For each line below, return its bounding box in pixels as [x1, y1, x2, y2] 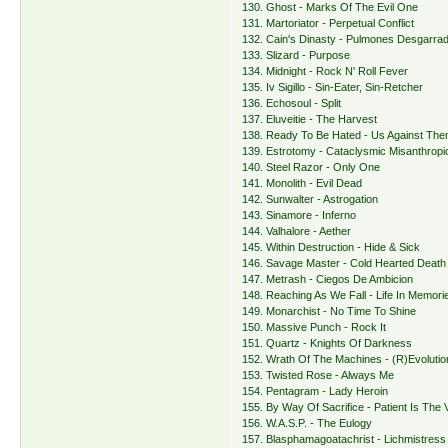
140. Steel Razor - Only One [242, 161, 381, 174]
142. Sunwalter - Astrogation [242, 193, 379, 206]
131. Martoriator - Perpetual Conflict [242, 17, 415, 30]
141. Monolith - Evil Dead [242, 177, 363, 190]
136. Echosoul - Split [242, 97, 342, 110]
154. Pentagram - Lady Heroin [242, 385, 389, 398]
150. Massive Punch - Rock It [242, 321, 387, 334]
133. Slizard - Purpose [242, 49, 351, 62]
